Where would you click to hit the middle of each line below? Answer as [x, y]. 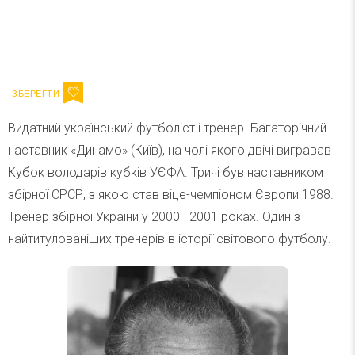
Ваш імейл [71, 36]
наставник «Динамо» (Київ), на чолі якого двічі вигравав [170, 150]
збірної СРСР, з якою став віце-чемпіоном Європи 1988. [171, 195]
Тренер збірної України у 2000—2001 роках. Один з [154, 217]
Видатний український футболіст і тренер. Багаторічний [167, 128]
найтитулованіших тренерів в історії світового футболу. [170, 239]
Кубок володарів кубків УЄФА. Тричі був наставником [166, 172]
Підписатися [277, 36]
